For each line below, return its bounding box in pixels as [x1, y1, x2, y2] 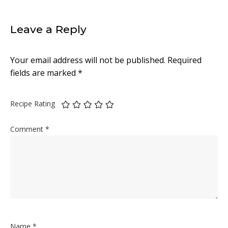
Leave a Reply [10, 22, 87, 36]
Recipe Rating [10, 99, 55, 109]
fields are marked [10, 67, 78, 78]
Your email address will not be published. [10, 54, 165, 66]
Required [167, 54, 202, 66]
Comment [10, 124, 45, 134]
